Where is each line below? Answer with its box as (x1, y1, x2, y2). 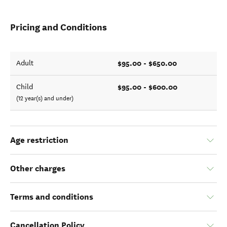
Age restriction (10, 135, 68, 145)
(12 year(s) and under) (16, 95, 73, 102)
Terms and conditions (10, 192, 93, 202)
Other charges (10, 163, 65, 174)
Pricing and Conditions (10, 21, 107, 33)
